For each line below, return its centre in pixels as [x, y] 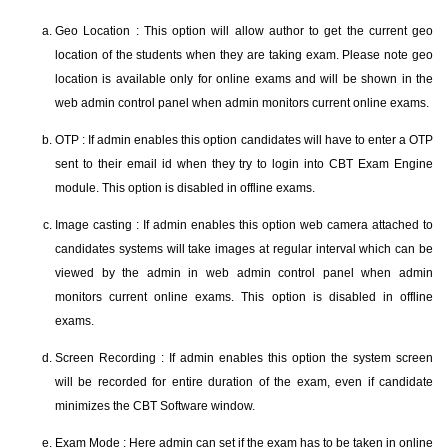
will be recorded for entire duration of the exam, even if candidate [244, 382]
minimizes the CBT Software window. [155, 406]
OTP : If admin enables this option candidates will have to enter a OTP [244, 140]
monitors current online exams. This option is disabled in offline [244, 297]
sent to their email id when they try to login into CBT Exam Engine [244, 164]
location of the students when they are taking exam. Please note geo [244, 55]
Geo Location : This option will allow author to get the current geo [244, 31]
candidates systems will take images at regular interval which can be [244, 249]
